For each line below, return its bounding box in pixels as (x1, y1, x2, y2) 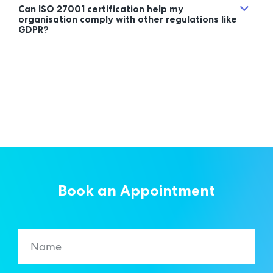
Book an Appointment (58, 181, 215, 200)
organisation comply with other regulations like (18, 13, 237, 26)
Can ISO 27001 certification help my (18, 3, 183, 16)
